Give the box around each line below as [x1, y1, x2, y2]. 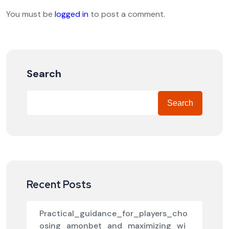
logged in [55, 9, 88, 20]
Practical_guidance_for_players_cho [39, 208, 188, 219]
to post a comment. [88, 9, 165, 20]
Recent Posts [27, 178, 91, 192]
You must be [6, 9, 55, 20]
